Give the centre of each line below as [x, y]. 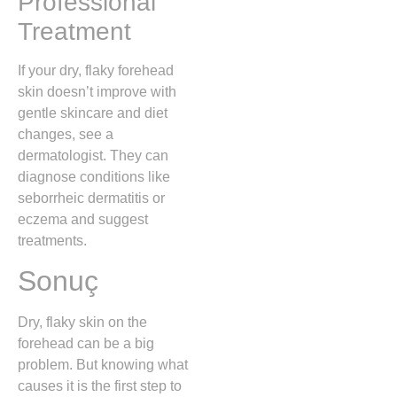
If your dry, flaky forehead [96, 71]
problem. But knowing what [103, 365]
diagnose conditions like [94, 177]
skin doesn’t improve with [97, 92]
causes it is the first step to [100, 386]
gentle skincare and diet [93, 113]
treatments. [52, 241]
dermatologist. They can [93, 156]
